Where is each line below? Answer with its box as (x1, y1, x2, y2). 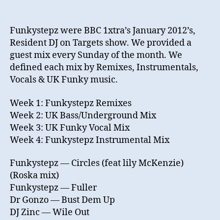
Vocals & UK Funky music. (10, 74, 118, 86)
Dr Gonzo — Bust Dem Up (10, 194, 115, 206)
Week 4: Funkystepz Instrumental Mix (10, 134, 169, 146)
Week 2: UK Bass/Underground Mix (10, 110, 156, 121)
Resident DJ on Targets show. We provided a (10, 37, 192, 49)
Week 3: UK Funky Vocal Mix (10, 122, 130, 134)
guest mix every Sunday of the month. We (10, 50, 182, 61)
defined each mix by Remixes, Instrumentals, (10, 62, 198, 74)
